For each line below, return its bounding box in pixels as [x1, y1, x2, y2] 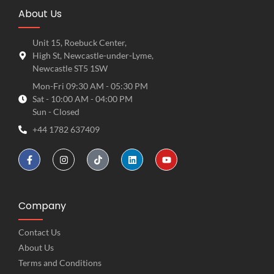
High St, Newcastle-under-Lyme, [32, 50, 154, 61]
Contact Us [18, 227, 61, 238]
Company [18, 199, 66, 213]
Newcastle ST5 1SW [32, 63, 108, 74]
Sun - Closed [32, 106, 80, 117]
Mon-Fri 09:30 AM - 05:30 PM [32, 81, 148, 92]
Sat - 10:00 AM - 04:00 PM [32, 94, 133, 105]
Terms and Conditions [18, 257, 102, 268]
